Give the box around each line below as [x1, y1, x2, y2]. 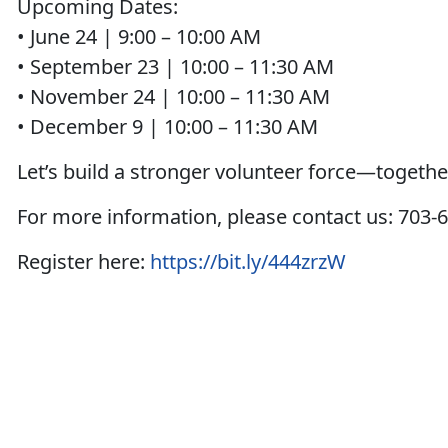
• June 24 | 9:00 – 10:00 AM [17, 23, 262, 50]
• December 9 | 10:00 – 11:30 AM [17, 113, 319, 140]
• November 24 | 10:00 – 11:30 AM [17, 83, 331, 110]
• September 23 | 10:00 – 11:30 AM [17, 53, 335, 80]
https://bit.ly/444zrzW [150, 248, 347, 275]
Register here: [17, 248, 151, 275]
